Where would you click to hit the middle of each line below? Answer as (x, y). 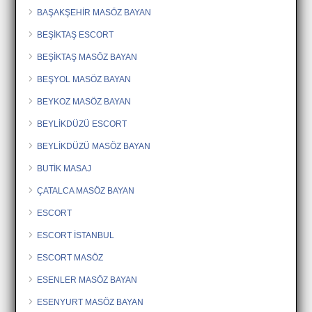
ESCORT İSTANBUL (76, 235)
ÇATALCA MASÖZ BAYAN (86, 190)
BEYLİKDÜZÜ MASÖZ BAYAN (94, 146)
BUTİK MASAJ (64, 168)
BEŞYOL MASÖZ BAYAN (84, 79)
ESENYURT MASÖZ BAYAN (91, 302)
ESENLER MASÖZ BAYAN (87, 280)
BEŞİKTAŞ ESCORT (76, 34)
